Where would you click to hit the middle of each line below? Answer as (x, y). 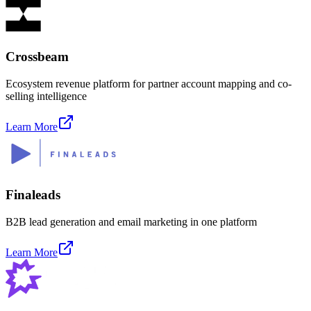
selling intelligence (46, 96)
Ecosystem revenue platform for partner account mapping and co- (149, 83)
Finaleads (33, 195)
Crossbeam (37, 57)
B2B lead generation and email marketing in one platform (131, 222)
